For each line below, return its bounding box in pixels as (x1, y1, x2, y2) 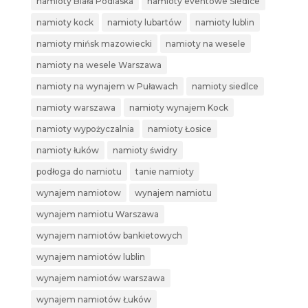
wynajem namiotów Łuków (36, 294, 151, 305)
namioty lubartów (107, 17, 181, 28)
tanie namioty (135, 166, 194, 177)
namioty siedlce (191, 81, 258, 92)
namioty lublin (195, 17, 254, 28)
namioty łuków (36, 145, 99, 156)
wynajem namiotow (36, 188, 121, 199)
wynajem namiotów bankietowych (36, 230, 182, 241)
